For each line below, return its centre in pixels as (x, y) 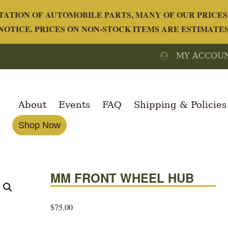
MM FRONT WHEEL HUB (122, 178)
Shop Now (39, 125)
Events (74, 105)
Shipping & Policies (180, 105)
